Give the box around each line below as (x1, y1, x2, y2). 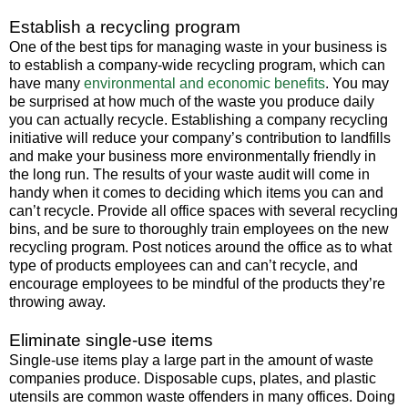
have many (9, 75, 84, 91)
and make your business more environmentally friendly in (9, 148, 376, 164)
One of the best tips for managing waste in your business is (9, 38, 387, 55)
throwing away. (9, 293, 106, 310)
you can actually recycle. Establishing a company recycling (9, 111, 388, 127)
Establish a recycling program (9, 16, 240, 36)
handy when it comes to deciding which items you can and (9, 184, 383, 200)
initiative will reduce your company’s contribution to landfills (9, 129, 391, 146)
